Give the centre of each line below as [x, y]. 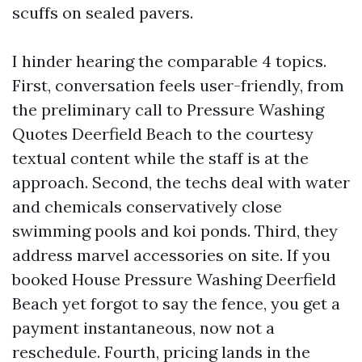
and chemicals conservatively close [147, 206]
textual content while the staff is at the [160, 158]
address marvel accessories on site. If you [171, 255]
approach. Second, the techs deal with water [181, 182]
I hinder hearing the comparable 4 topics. [169, 61]
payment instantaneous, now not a [143, 328]
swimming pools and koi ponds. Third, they [175, 231]
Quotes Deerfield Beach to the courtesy [163, 134]
